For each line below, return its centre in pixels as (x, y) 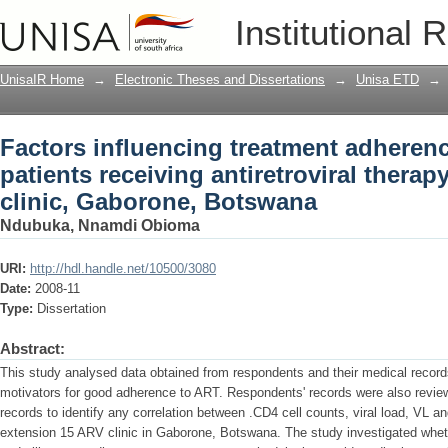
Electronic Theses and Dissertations (220, 79)
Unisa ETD (387, 79)
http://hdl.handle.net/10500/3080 (123, 268)
